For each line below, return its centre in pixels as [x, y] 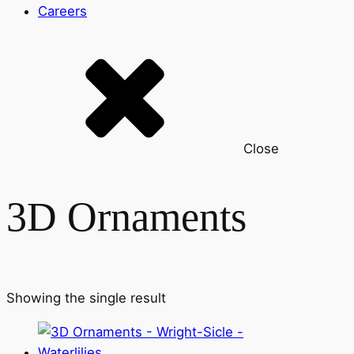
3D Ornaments [126, 217]
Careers [62, 11]
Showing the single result [86, 298]
